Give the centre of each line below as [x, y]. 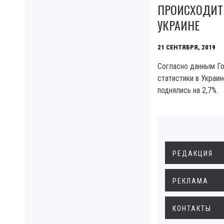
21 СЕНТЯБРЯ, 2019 [186, 47]
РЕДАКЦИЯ [193, 153]
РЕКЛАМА [190, 181]
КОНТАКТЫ [192, 208]
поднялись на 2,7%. [188, 90]
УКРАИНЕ [178, 25]
